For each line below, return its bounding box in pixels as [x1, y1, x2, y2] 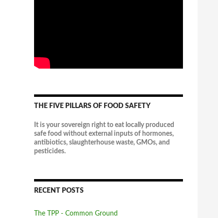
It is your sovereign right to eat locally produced [34, 122, 174, 128]
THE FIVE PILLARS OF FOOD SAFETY [34, 103, 150, 109]
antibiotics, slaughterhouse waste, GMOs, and [34, 139, 170, 146]
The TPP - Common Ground [34, 210, 118, 217]
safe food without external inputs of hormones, [34, 130, 174, 137]
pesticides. [34, 148, 66, 155]
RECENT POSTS [34, 187, 84, 194]
